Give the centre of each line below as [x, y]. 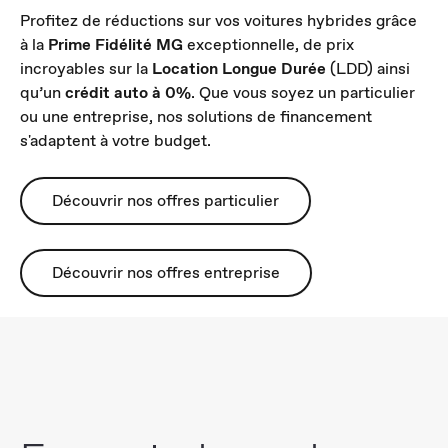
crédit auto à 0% [128, 92]
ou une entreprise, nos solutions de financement [196, 116]
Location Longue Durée [239, 68]
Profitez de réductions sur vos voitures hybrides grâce [218, 20]
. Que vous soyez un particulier [303, 92]
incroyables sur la [86, 68]
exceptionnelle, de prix [270, 44]
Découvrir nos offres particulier [165, 200]
